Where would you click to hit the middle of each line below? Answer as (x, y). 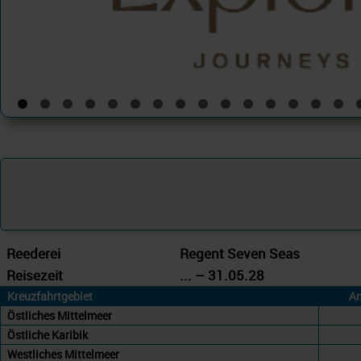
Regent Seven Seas (240, 253)
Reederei (33, 253)
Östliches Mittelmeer (60, 315)
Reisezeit (35, 275)
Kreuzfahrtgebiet (50, 296)
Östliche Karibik (48, 335)
